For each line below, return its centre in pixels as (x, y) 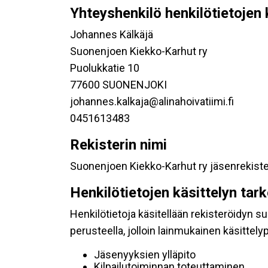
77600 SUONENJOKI (118, 85)
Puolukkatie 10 (105, 68)
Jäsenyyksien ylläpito (145, 255)
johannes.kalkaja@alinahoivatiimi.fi (152, 101)
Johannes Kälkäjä (112, 34)
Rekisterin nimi (118, 145)
